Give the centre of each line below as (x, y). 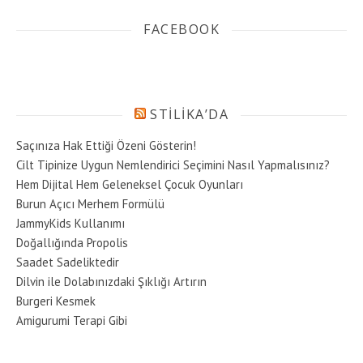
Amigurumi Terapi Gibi (72, 320)
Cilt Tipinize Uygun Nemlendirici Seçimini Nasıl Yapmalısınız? (173, 165)
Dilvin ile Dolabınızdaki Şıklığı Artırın (111, 282)
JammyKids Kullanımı (70, 223)
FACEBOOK (181, 29)
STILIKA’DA (190, 114)
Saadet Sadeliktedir (68, 262)
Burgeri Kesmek (56, 301)
